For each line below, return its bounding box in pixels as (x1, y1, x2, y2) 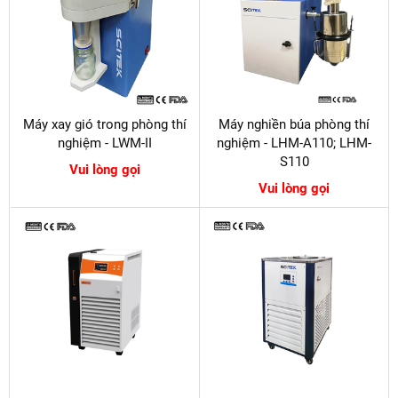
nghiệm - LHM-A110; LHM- (217, 135, 371, 152)
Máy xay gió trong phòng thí (23, 116, 187, 133)
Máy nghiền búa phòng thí (219, 116, 370, 133)
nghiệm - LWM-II (58, 135, 152, 152)
